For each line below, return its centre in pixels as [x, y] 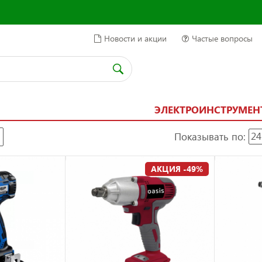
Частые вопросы [222, 38]
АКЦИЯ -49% [177, 168]
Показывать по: [210, 136]
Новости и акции [135, 38]
